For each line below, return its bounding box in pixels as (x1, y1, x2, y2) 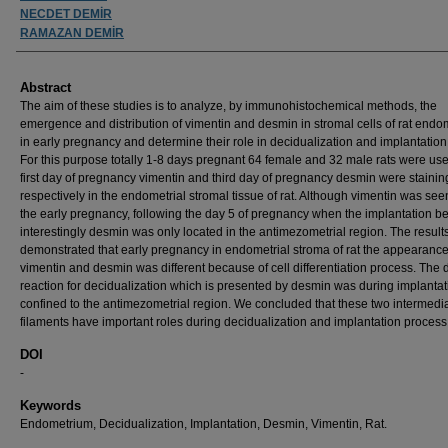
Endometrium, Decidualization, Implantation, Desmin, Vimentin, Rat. (20, 416, 387, 431)
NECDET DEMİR (20, 6, 112, 21)
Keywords (20, 397, 81, 413)
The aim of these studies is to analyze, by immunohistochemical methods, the (20, 98, 437, 113)
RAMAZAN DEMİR (20, 25, 124, 40)
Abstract (20, 79, 71, 95)
